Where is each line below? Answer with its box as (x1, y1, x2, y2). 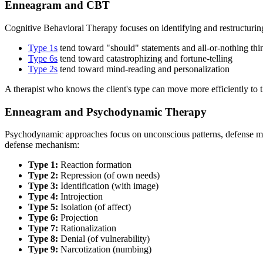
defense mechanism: (5, 140, 79, 150)
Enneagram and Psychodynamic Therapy (5, 105, 207, 118)
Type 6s (28, 53, 58, 63)
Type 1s (28, 42, 58, 53)
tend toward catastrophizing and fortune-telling (58, 53, 232, 63)
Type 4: (28, 191, 58, 202)
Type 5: (28, 202, 58, 213)
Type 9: (28, 244, 58, 255)
